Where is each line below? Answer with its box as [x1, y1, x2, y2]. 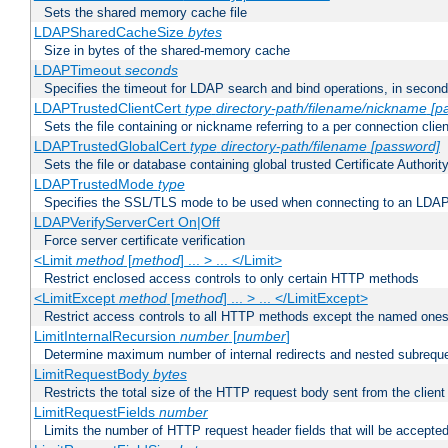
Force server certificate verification [44, 233, 245, 249]
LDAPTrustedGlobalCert [33, 138, 190, 155]
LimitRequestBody [33, 366, 153, 383]
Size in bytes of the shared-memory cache [44, 43, 290, 59]
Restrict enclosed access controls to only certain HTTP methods [44, 271, 419, 287]
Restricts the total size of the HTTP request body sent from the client [44, 385, 445, 401]
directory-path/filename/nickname [215, 100, 427, 117]
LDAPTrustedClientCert [33, 100, 185, 117]
